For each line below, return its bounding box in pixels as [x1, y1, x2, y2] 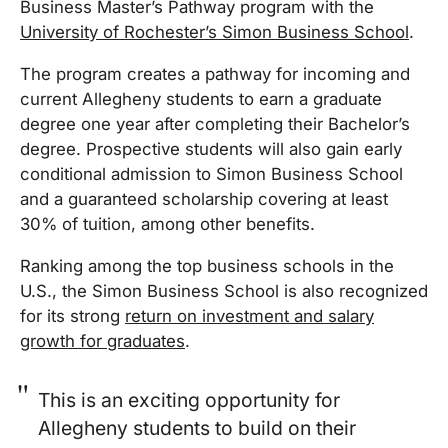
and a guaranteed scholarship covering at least [20, 188, 388, 209]
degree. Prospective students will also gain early [20, 138, 402, 159]
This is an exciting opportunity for [38, 387, 341, 412]
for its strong [20, 305, 125, 326]
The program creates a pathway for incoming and [20, 63, 410, 84]
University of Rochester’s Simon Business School [20, 22, 409, 43]
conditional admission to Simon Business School [20, 163, 403, 184]
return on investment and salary [125, 305, 374, 326]
